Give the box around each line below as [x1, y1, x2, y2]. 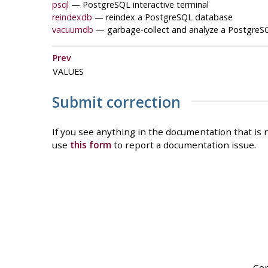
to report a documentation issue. [111, 139, 256, 151]
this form [69, 139, 111, 151]
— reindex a [94, 11, 145, 23]
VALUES [52, 65, 86, 77]
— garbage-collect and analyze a [95, 23, 228, 35]
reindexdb [51, 11, 92, 23]
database [192, 11, 233, 23]
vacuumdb [51, 23, 93, 35]
